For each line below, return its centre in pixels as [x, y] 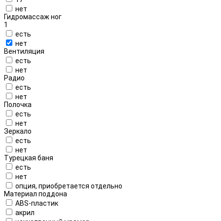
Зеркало [18, 131]
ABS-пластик [37, 203]
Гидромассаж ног [33, 17]
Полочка [18, 104]
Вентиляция [24, 51]
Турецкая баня [29, 158]
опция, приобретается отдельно [69, 186]
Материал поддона [36, 194]
